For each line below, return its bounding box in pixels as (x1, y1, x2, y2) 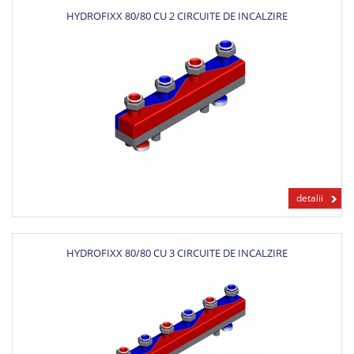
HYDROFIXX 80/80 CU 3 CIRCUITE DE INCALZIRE (66, 245, 288, 260)
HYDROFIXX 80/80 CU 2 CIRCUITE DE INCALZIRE (66, 8, 288, 23)
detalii (296, 190, 323, 205)
